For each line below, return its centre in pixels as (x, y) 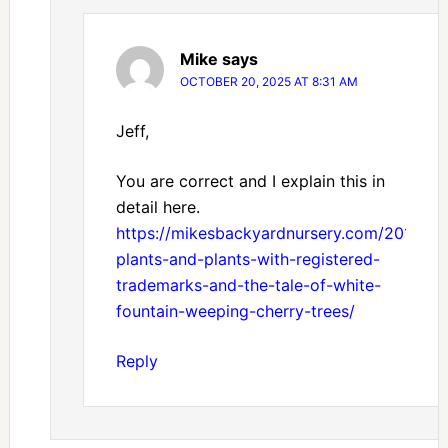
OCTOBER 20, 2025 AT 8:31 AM (268, 82)
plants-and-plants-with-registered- (247, 259)
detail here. (157, 207)
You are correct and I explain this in (250, 181)
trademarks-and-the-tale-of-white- (248, 285)
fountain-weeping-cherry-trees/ (235, 311)
